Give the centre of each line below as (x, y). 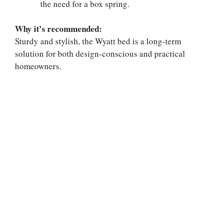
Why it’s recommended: (58, 29)
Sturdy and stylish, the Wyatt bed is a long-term (98, 41)
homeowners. (38, 66)
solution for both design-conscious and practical (100, 54)
